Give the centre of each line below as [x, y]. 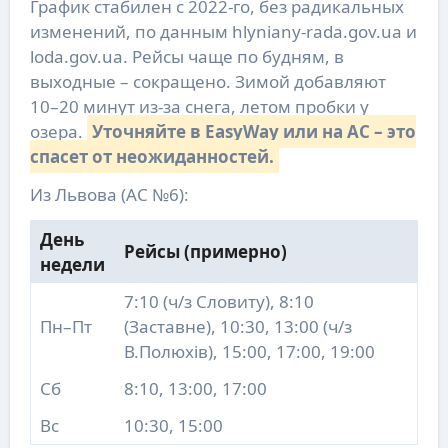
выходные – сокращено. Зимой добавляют [207, 82]
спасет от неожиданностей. [151, 157]
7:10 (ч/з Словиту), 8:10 [218, 302]
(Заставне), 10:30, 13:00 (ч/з [237, 327]
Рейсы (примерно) [205, 252]
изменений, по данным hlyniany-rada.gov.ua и [223, 32]
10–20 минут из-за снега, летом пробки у [199, 107]
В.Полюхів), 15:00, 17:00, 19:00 [249, 352]
